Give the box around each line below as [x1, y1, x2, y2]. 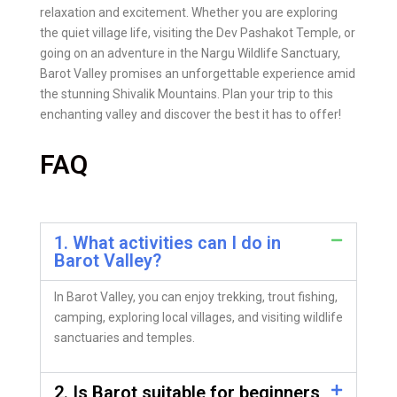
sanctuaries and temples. [54, 330, 195, 345]
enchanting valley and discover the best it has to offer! [40, 106, 341, 121]
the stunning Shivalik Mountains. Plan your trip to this [40, 86, 333, 101]
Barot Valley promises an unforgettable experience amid [40, 66, 355, 81]
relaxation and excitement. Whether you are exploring [40, 4, 338, 19]
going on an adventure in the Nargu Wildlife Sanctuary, [40, 45, 340, 60]
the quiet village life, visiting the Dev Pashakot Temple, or [40, 25, 355, 40]
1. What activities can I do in [54, 231, 281, 253]
